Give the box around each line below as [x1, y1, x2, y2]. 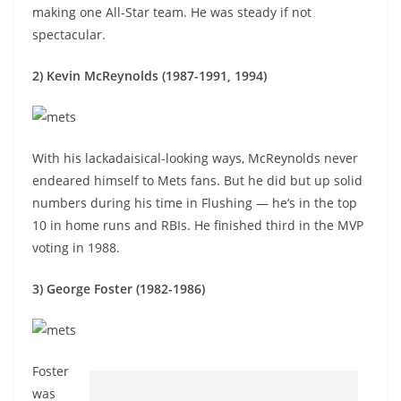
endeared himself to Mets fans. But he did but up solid [32, 172, 363, 189]
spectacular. [32, 26, 106, 43]
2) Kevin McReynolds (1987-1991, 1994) [32, 67, 267, 84]
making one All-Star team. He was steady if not [32, 4, 311, 21]
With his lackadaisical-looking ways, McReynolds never [32, 149, 358, 166]
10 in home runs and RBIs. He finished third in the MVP [32, 217, 363, 234]
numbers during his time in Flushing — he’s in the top [32, 194, 357, 211]
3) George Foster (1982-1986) [32, 280, 205, 297]
